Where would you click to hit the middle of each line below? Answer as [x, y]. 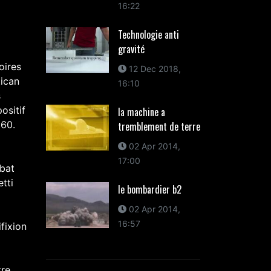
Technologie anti [148, 34]
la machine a [141, 112]
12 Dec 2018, [153, 69]
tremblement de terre [159, 126]
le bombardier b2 [149, 189]
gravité [131, 49]
